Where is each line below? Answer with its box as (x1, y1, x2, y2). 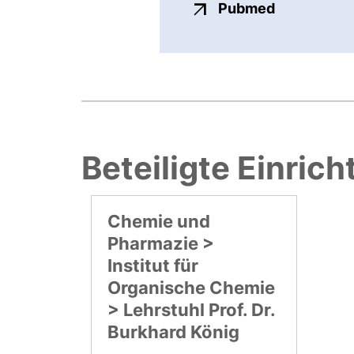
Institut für (107, 255, 199, 277)
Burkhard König (107, 322, 240, 343)
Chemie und (107, 211, 211, 232)
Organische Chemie (107, 277, 276, 299)
